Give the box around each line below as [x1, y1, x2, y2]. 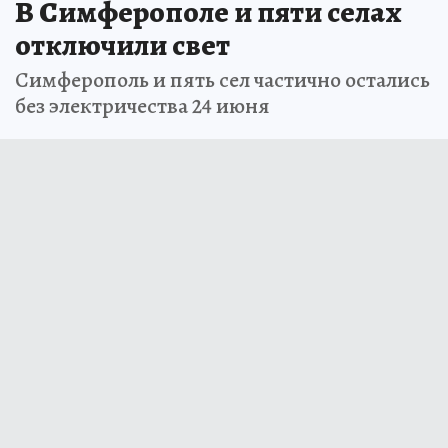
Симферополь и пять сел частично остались [15, 65, 430, 95]
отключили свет [15, 25, 230, 65]
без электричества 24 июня [15, 91, 270, 121]
